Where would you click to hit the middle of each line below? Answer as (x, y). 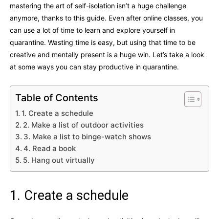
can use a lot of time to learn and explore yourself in (92, 30)
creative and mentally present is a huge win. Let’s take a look (107, 54)
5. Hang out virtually (59, 160)
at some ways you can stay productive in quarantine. (94, 66)
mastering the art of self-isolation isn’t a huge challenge (98, 5)
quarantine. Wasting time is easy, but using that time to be (103, 42)
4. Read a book (50, 148)
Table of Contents (57, 98)
